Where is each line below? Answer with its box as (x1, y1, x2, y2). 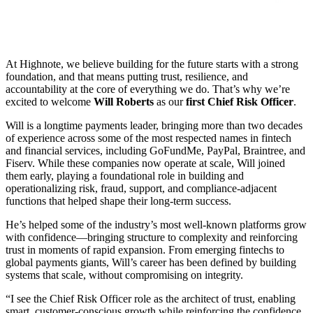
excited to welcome (6, 95, 94, 108)
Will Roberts (94, 95, 154, 108)
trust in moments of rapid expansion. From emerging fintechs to (6, 243, 284, 256)
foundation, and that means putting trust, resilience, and (6, 70, 248, 82)
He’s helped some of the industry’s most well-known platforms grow (6, 218, 307, 231)
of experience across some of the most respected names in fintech (6, 131, 291, 144)
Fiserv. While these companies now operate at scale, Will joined (6, 156, 285, 169)
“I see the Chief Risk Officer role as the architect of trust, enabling (6, 292, 296, 305)
